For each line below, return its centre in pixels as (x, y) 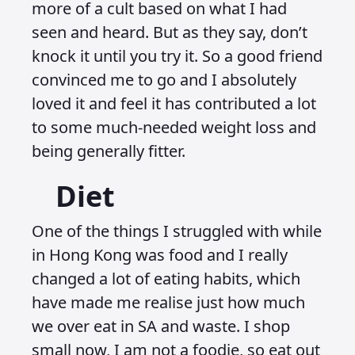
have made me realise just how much (168, 302)
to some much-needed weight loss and (174, 127)
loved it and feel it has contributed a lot (174, 103)
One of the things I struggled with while (177, 231)
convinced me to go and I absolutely (164, 80)
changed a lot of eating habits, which (166, 279)
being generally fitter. (111, 151)
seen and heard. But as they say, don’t (170, 32)
